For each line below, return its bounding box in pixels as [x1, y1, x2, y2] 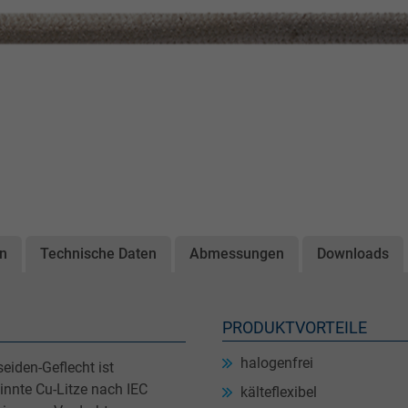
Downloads [317, 244, 389, 262]
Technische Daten [40, 244, 157, 262]
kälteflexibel [240, 382, 317, 401]
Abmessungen [189, 244, 284, 262]
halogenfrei [240, 353, 313, 372]
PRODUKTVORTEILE [222, 318, 367, 337]
